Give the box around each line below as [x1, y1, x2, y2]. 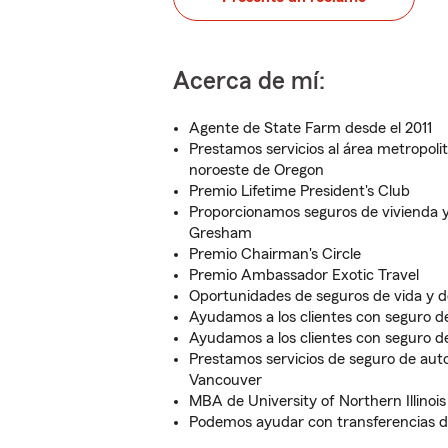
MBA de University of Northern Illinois [189, 393, 446, 409]
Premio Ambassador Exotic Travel [189, 267, 419, 283]
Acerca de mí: [173, 69, 325, 94]
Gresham [189, 225, 252, 241]
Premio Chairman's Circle [189, 246, 361, 262]
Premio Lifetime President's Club [189, 183, 410, 199]
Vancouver [189, 372, 262, 388]
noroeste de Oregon [189, 162, 324, 178]
